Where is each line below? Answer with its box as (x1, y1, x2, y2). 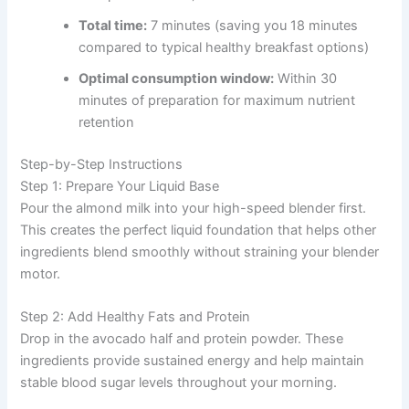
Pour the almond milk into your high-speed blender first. (20, 199, 367, 216)
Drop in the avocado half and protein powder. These (20, 330, 344, 348)
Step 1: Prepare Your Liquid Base (20, 177, 220, 194)
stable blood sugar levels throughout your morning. (20, 374, 338, 392)
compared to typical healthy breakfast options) (79, 38, 370, 56)
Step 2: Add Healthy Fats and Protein (20, 309, 251, 326)
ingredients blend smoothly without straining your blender (20, 243, 380, 260)
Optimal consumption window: (79, 69, 275, 87)
